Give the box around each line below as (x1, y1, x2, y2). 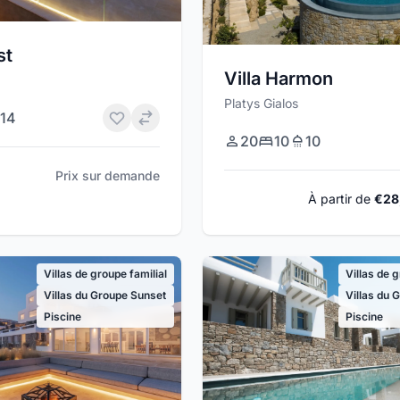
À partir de (308, 190, 375, 206)
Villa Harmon (223, 67, 333, 89)
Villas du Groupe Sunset (43, 287, 166, 302)
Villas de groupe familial (43, 266, 167, 280)
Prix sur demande (54, 167, 160, 183)
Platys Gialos (223, 95, 298, 111)
